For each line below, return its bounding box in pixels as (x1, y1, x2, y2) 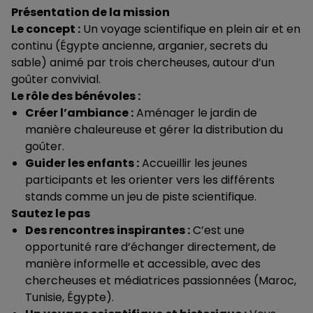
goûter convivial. (11, 71, 101, 87)
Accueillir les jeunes (139, 155, 247, 171)
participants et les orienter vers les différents (25, 172, 275, 188)
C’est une (190, 222, 245, 238)
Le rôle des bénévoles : (11, 88, 140, 104)
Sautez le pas (11, 205, 90, 221)
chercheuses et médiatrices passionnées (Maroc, (25, 272, 296, 289)
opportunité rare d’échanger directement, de (25, 239, 276, 255)
